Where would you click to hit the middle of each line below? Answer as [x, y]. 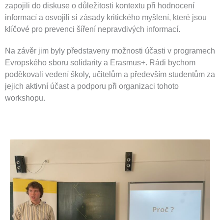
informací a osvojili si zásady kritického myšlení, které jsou [106, 18]
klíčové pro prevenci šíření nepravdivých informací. [94, 29]
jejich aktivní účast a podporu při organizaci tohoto [92, 86]
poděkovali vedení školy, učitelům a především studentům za [110, 75]
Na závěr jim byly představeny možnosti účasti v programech [110, 51]
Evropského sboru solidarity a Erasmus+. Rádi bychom [100, 63]
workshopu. [25, 98]
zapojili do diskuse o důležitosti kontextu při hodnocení [100, 6]
